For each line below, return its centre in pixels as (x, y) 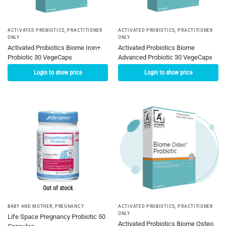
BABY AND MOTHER (30, 206)
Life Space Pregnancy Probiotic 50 (56, 217)
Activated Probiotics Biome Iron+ (54, 48)
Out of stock (58, 188)
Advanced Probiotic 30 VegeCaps (165, 58)
